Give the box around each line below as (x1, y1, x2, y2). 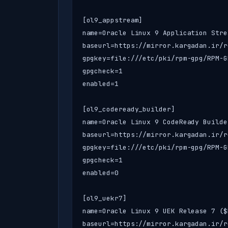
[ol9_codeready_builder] (82, 104, 175, 113)
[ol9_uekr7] (82, 193, 127, 203)
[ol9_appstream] (82, 15, 143, 24)
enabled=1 (82, 79, 119, 88)
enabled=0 (82, 168, 119, 177)
